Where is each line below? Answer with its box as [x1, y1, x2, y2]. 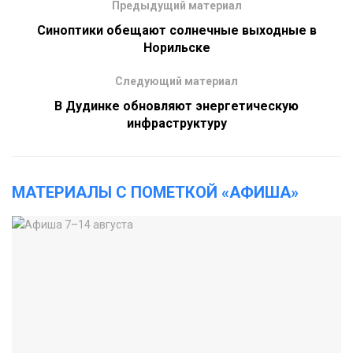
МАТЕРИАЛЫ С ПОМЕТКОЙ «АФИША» [12, 183, 299, 203]
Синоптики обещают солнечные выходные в [36, 23, 317, 39]
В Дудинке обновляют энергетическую [54, 98, 299, 114]
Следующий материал [115, 75, 238, 88]
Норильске [143, 40, 210, 56]
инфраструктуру [126, 116, 227, 132]
